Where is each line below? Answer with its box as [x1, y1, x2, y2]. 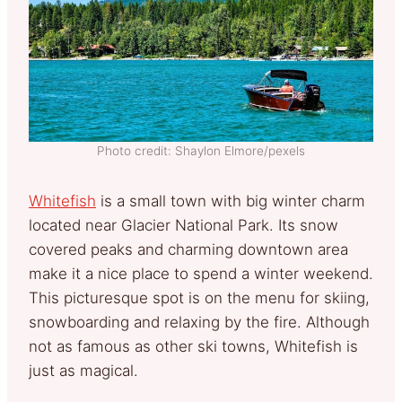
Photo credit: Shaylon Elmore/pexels [97, 144, 305, 159]
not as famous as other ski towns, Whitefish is [29, 337, 358, 356]
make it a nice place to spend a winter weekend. [29, 265, 373, 284]
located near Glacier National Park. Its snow [29, 216, 338, 235]
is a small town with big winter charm [96, 192, 365, 211]
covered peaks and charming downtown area [29, 240, 348, 259]
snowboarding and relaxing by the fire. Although [29, 313, 370, 332]
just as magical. [29, 362, 138, 380]
